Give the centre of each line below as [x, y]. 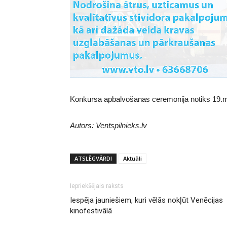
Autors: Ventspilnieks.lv [108, 126]
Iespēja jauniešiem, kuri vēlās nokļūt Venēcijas [146, 200]
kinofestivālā [91, 211]
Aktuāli [133, 159]
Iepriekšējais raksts [97, 186]
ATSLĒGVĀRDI [93, 159]
